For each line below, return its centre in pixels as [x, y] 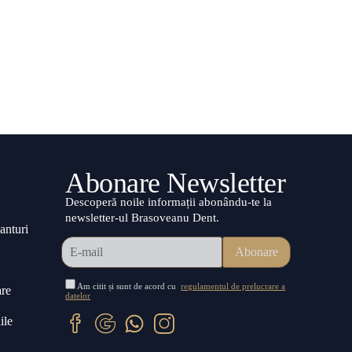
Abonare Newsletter [176, 183]
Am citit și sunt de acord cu [128, 286]
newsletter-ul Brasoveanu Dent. [143, 217]
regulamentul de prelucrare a [233, 286]
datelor [78, 296]
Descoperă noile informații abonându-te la [169, 202]
